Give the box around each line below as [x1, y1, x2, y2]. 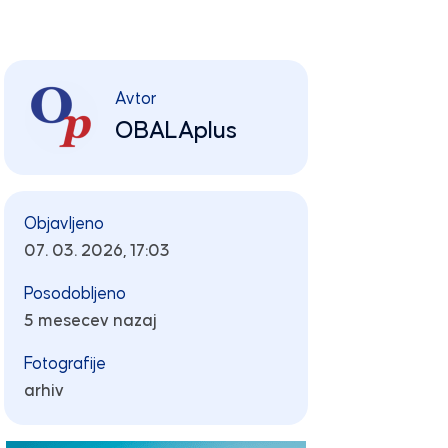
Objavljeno [23, 215, 104, 233]
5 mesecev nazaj [23, 312, 157, 330]
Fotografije [23, 355, 106, 373]
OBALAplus [114, 118, 237, 143]
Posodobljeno [23, 285, 126, 303]
